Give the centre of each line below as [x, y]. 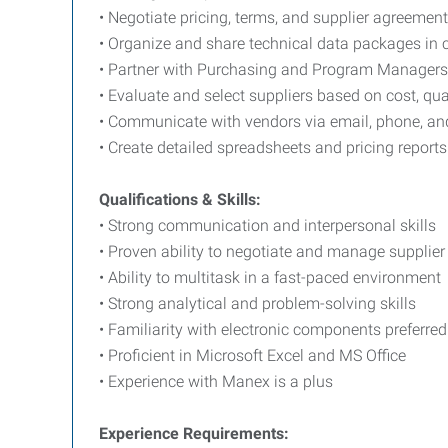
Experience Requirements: [194, 433]
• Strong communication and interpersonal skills [267, 225]
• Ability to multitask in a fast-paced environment [270, 277]
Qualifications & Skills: [180, 199]
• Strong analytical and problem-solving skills [257, 303]
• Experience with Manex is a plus [216, 381]
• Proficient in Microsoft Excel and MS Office [252, 355]
